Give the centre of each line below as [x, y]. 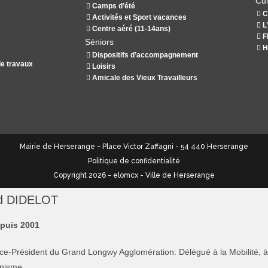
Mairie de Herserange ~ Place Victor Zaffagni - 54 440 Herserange [134, 147]
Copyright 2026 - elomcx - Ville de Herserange [134, 176]
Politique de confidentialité [134, 161]
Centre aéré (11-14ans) [130, 29]
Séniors [99, 42]
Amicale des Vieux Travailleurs [144, 78]
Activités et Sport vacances [138, 18]
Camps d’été [113, 6]
